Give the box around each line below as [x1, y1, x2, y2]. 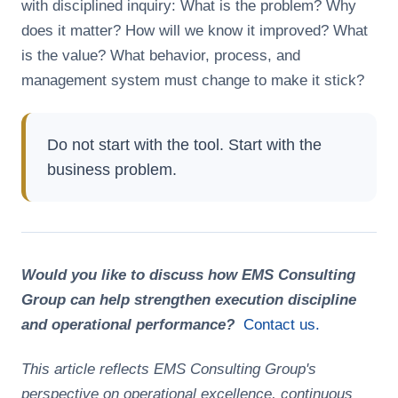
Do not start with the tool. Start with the [47, 136, 322, 154]
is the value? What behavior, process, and [21, 47, 300, 64]
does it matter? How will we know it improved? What [21, 22, 368, 39]
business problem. [47, 161, 177, 179]
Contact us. [243, 316, 320, 333]
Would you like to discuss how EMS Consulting [21, 267, 355, 283]
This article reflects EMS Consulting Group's [21, 361, 316, 378]
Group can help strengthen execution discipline [21, 291, 356, 308]
